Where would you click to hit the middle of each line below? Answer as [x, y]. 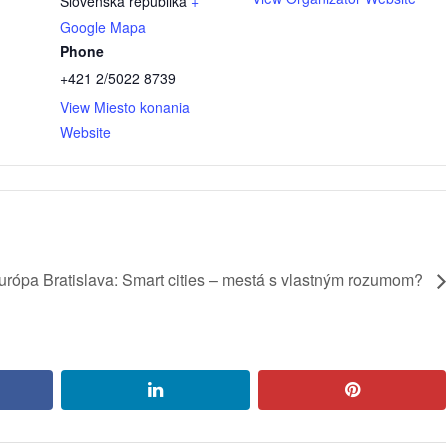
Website [85, 131]
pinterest [393, 389]
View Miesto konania [125, 106]
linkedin [192, 389]
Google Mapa [103, 26]
